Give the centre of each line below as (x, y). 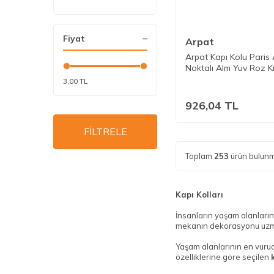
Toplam (200, 156)
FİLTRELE (105, 131)
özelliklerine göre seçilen (223, 257)
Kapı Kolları (199, 195)
